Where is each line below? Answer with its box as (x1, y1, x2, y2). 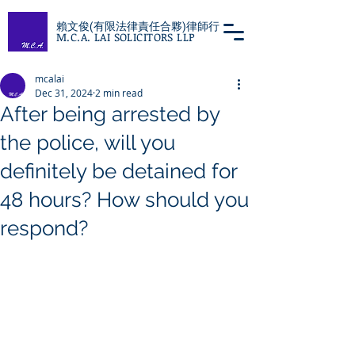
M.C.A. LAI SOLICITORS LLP (56, 29, 196, 44)
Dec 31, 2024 (35, 86, 93, 99)
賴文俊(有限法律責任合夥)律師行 (56, 18, 219, 33)
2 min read (95, 86, 143, 99)
